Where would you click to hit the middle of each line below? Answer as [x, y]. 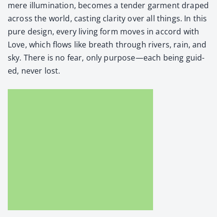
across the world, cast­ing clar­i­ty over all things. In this [108, 18]
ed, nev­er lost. [34, 70]
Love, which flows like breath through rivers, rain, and [107, 44]
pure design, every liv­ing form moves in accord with [104, 31]
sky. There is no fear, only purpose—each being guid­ [106, 57]
